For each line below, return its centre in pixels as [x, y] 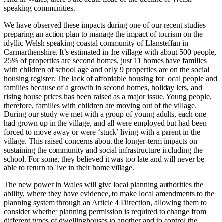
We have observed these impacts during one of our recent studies [105, 25]
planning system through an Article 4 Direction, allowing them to [105, 202]
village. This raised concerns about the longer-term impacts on [101, 141]
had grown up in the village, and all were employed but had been [105, 123]
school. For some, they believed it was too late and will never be [104, 159]
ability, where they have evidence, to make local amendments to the [109, 193]
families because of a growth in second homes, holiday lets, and [103, 87]
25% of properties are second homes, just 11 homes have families [105, 60]
